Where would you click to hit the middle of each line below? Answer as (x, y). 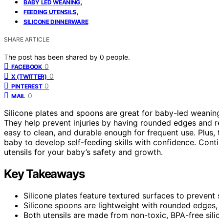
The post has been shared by (52, 57)
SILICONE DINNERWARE (56, 22)
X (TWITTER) (29, 76)
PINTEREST (27, 86)
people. (118, 57)
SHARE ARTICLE (27, 39)
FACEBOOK (27, 66)
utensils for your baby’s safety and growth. (83, 152)
